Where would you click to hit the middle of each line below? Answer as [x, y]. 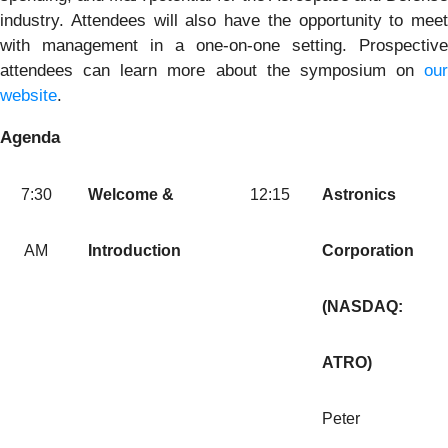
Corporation [368, 251]
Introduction [134, 251]
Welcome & [131, 195]
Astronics [359, 195]
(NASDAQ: [362, 307]
